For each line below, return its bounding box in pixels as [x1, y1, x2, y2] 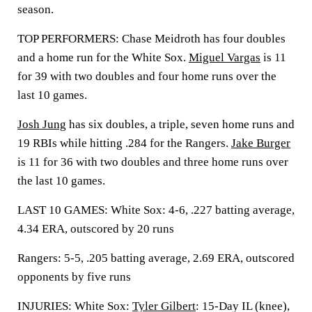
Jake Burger [231, 136, 290, 150]
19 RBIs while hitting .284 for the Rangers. [17, 136, 231, 150]
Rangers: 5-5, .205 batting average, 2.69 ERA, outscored [17, 251, 295, 265]
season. [17, 3, 54, 16]
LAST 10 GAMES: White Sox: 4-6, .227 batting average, [17, 203, 295, 217]
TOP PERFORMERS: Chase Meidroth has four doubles [17, 32, 286, 45]
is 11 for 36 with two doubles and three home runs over [17, 155, 288, 169]
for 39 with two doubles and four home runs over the [17, 70, 276, 83]
